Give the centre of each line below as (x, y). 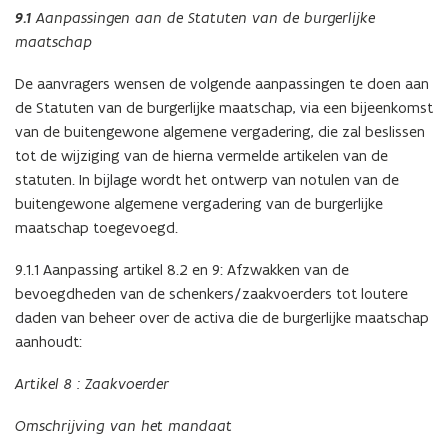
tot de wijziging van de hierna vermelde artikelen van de (201, 156)
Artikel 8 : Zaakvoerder (92, 384)
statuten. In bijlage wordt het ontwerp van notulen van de (207, 180)
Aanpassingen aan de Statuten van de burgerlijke (203, 18)
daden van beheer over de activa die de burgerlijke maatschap (222, 318)
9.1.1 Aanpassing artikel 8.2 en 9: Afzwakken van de (182, 270)
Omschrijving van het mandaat (123, 426)
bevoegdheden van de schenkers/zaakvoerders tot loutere (211, 294)
